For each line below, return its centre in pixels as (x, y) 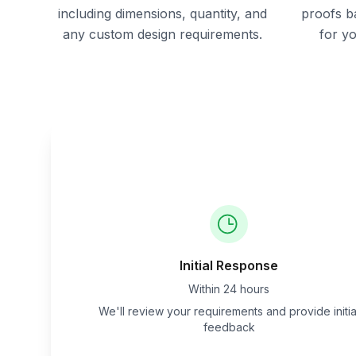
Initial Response (229, 265)
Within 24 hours (229, 289)
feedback (229, 327)
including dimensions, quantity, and (162, 14)
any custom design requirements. (162, 34)
